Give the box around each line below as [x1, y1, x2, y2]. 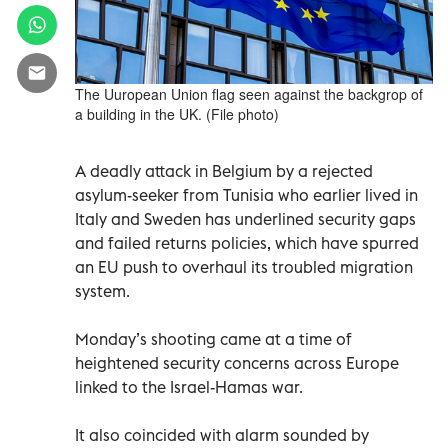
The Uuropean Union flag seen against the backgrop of [75, 83, 423, 104]
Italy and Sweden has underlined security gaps [75, 208, 416, 229]
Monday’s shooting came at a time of [75, 328, 352, 349]
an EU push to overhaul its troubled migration [75, 256, 413, 277]
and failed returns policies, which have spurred [75, 232, 419, 253]
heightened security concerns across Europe [75, 352, 399, 373]
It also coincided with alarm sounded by [75, 424, 369, 445]
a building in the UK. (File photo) [75, 103, 279, 124]
